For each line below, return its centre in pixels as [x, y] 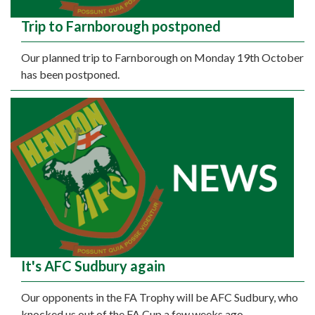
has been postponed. [70, 75]
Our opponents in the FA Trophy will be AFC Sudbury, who [160, 297]
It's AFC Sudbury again [93, 266]
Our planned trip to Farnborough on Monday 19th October [162, 58]
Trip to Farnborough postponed [121, 26]
